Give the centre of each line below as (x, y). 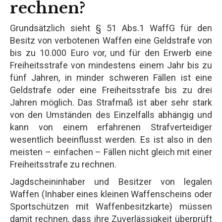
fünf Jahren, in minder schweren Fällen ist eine (111, 77)
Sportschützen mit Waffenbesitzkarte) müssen (111, 206)
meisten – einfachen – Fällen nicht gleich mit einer (111, 152)
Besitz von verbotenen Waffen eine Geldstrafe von (111, 40)
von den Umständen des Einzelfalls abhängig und (111, 114)
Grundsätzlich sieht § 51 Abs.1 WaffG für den (111, 28)
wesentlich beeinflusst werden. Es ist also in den (111, 139)
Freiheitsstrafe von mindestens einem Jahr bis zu (111, 65)
